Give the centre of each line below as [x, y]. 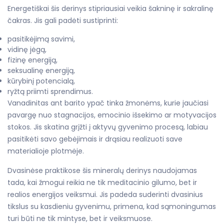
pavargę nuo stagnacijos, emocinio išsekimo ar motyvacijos [112, 115]
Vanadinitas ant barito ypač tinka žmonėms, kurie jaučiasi [108, 103]
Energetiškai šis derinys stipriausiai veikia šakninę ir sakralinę [110, 8]
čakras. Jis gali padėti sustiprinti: [63, 20]
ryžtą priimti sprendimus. [50, 91]
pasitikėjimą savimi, [41, 39]
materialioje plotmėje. [46, 151]
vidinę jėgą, [27, 49]
